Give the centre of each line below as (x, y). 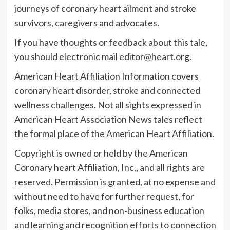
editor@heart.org (154, 56)
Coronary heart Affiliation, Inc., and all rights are (109, 167)
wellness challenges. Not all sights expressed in (108, 104)
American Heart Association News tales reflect (108, 119)
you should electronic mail (66, 56)
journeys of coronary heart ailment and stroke (105, 8)
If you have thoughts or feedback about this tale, (111, 42)
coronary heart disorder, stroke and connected (107, 90)
